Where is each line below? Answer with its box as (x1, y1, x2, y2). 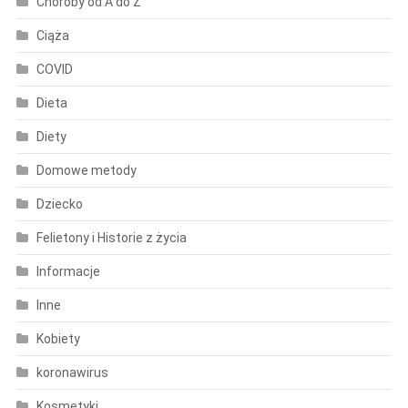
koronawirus (36, 364, 108, 380)
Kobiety (36, 331, 80, 346)
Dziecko (36, 196, 83, 211)
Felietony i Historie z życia (36, 229, 187, 245)
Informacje (36, 263, 100, 279)
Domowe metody (36, 162, 137, 178)
